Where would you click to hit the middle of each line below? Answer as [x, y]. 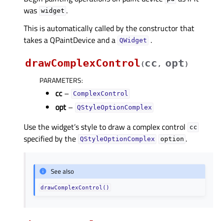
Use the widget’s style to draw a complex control [106, 127]
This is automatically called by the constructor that [109, 28]
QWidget [133, 40]
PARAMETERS [60, 80]
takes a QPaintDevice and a [71, 40]
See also [63, 171]
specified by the [51, 138]
